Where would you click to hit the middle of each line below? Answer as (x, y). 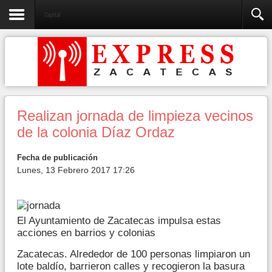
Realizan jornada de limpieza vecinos (135, 116)
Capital (53, 14)
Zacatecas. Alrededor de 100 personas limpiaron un (134, 254)
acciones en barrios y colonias (86, 233)
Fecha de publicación (57, 158)
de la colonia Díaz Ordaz (96, 132)
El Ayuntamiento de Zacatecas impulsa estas (119, 220)
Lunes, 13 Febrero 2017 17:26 (76, 170)
